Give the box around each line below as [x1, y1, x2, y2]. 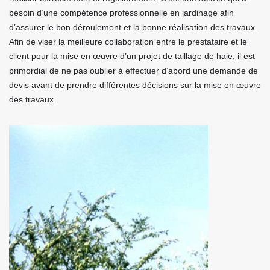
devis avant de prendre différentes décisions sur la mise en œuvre [9, 80, 261, 90]
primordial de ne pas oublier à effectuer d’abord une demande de [9, 66, 258, 75]
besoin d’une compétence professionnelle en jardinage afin [9, 8, 234, 17]
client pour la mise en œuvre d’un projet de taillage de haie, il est [9, 51, 255, 61]
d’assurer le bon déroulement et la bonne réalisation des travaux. [9, 22, 257, 32]
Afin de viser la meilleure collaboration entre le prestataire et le [9, 37, 247, 46]
